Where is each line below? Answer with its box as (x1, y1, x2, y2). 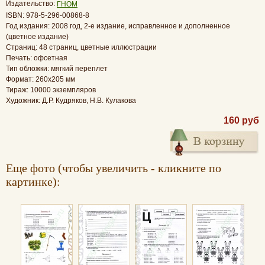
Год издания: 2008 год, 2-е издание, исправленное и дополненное (6, 21, 230, 30)
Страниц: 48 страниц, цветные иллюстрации (6, 43, 157, 51)
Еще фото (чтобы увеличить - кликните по (6, 161, 221, 174)
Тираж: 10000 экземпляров (6, 85, 96, 94)
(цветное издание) (6, 32, 69, 41)
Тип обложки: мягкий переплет (6, 64, 108, 73)
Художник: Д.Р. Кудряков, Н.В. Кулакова (6, 96, 136, 105)
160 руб (224, 115, 259, 125)
